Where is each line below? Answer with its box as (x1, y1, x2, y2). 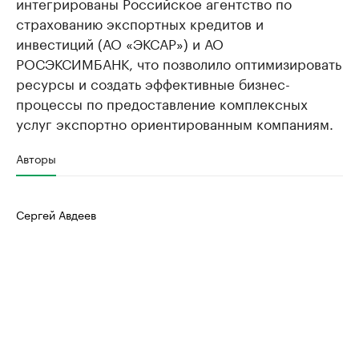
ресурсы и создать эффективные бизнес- (16, 71, 290, 93)
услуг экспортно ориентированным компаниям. (16, 111, 333, 133)
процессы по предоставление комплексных (16, 91, 308, 113)
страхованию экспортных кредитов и (16, 11, 264, 33)
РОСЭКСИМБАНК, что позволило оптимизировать (16, 51, 341, 73)
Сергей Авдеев (16, 204, 96, 223)
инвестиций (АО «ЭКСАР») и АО (16, 31, 224, 53)
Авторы (16, 148, 56, 167)
